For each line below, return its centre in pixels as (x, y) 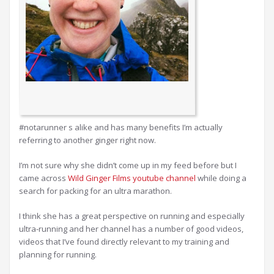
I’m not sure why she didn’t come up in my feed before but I (128, 165)
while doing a (221, 178)
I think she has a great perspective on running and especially (132, 216)
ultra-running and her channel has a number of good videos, (131, 229)
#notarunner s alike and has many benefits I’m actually (121, 128)
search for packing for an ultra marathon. (95, 191)
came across (43, 178)
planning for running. (58, 255)
